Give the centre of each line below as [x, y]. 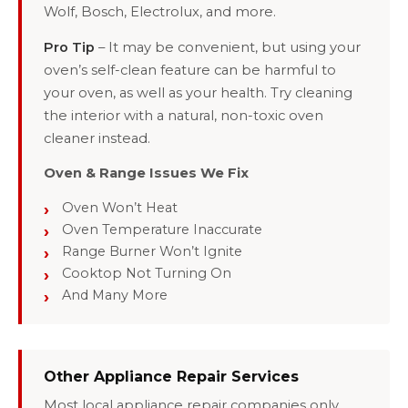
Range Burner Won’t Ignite [152, 252]
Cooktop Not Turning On [147, 274]
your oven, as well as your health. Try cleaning [198, 92]
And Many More [115, 296]
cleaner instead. [97, 138]
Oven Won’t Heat [120, 208]
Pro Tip [69, 47]
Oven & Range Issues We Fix [146, 173]
